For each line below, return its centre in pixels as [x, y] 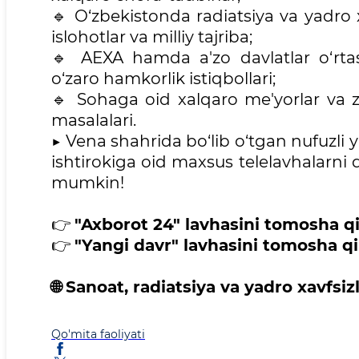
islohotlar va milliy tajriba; [152, 37]
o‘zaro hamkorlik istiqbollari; [163, 79]
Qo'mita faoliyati [98, 335]
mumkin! [88, 183]
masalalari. [94, 121]
